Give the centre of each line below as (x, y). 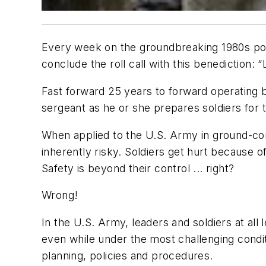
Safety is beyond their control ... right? (138, 168)
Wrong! (61, 195)
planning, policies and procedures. (127, 255)
